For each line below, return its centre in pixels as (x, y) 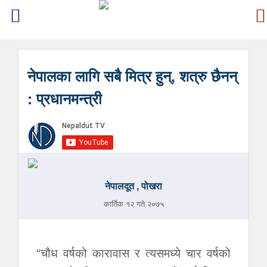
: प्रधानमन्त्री (65, 98)
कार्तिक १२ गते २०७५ (133, 204)
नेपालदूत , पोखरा (133, 186)
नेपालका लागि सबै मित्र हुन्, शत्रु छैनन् (132, 76)
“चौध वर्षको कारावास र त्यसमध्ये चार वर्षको (133, 252)
